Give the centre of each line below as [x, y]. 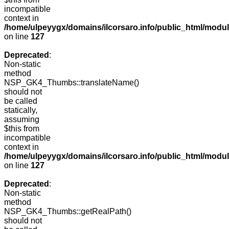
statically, [21, 110]
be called [21, 101]
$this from [22, 129]
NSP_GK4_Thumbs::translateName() [72, 83]
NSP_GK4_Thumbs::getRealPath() [68, 212]
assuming [22, 120]
